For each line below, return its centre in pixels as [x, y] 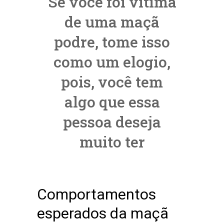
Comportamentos [96, 194]
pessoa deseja [112, 121]
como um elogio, [112, 61]
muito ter [112, 141]
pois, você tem [112, 81]
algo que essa [112, 101]
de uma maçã [112, 21]
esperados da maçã [103, 213]
